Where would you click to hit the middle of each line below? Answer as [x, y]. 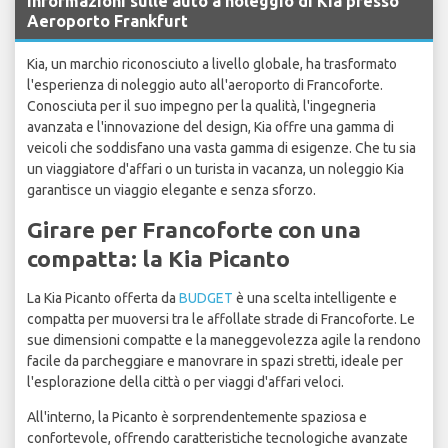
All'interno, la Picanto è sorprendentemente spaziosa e [197, 417]
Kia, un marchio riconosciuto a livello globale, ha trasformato [212, 64]
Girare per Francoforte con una [194, 230]
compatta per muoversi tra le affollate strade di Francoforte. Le [221, 319]
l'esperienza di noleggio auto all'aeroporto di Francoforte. [205, 85]
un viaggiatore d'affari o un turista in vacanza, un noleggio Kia [215, 169]
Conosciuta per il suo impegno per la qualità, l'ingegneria [201, 106]
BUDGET [206, 298]
